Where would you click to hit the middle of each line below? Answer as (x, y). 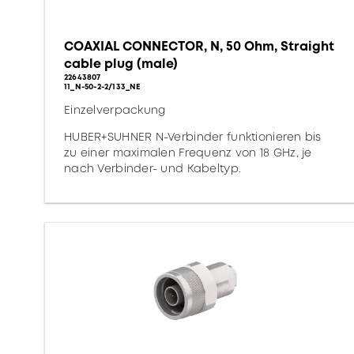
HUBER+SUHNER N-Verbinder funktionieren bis (193, 137)
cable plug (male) (121, 64)
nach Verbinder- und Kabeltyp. (153, 168)
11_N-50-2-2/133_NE (103, 87)
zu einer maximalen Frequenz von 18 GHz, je (188, 153)
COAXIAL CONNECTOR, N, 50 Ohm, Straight (199, 46)
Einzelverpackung (115, 110)
